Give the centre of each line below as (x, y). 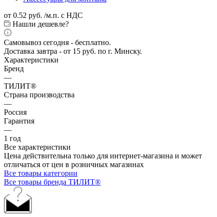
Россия (15, 112)
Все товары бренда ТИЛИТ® (52, 182)
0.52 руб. (28, 15)
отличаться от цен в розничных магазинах (74, 164)
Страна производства (39, 94)
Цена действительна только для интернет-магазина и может (103, 155)
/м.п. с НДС (63, 15)
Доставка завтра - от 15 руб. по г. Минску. (73, 51)
